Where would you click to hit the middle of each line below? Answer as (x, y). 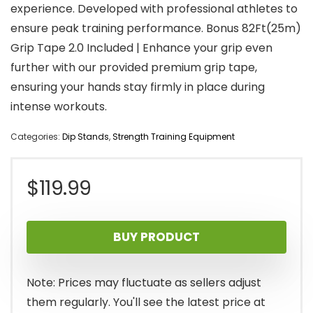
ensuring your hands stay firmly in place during (138, 87)
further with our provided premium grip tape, (134, 68)
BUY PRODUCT (156, 237)
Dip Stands (86, 137)
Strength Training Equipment (174, 137)
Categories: (36, 137)
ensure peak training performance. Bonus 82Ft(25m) (156, 29)
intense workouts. (59, 107)
